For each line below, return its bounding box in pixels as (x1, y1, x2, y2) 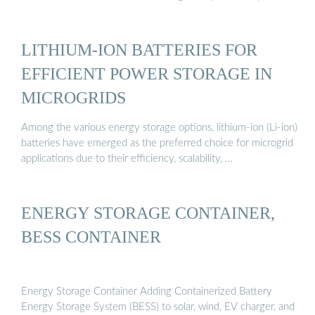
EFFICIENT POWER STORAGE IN (21, 63, 272, 83)
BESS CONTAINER (21, 227, 161, 247)
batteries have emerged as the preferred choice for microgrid (21, 138, 293, 149)
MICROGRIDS (21, 87, 126, 107)
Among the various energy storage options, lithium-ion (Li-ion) (21, 122, 297, 134)
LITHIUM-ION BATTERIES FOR (21, 39, 257, 59)
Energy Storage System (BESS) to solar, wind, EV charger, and (21, 301, 295, 312)
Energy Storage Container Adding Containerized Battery (21, 285, 272, 297)
